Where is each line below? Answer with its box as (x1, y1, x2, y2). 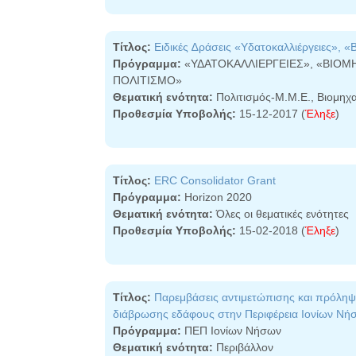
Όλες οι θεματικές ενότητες (213, 207, 349, 220)
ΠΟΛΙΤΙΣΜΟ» (113, 74, 182, 87)
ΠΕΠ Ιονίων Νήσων (181, 324, 281, 337)
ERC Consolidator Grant (154, 174, 276, 187)
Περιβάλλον (213, 341, 273, 354)
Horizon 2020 (181, 191, 252, 203)
